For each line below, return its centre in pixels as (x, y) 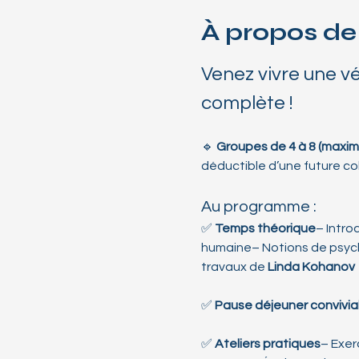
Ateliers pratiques (267, 344)
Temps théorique (265, 228)
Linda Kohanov (311, 267)
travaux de (234, 267)
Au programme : (258, 207)
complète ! (246, 103)
